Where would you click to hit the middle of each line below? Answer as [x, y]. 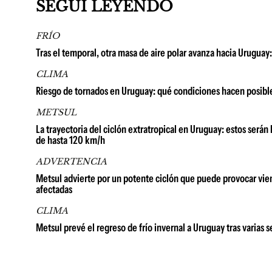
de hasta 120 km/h [70, 140]
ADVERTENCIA [71, 161]
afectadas [54, 189]
